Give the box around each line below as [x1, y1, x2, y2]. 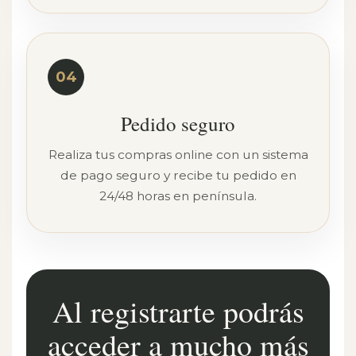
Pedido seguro [121, 110, 235, 137]
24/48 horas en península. [99, 188, 257, 203]
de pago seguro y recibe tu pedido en [60, 168, 296, 183]
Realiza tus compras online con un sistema [48, 147, 308, 162]
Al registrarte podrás [52, 291, 304, 331]
